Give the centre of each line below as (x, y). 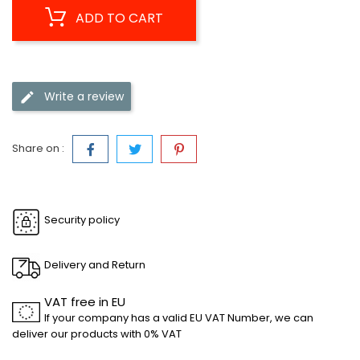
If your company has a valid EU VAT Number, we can (179, 318)
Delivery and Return (95, 265)
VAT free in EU (85, 302)
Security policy (82, 220)
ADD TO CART (119, 18)
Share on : (38, 148)
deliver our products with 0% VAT (97, 334)
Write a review (84, 96)
